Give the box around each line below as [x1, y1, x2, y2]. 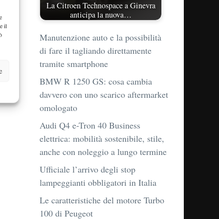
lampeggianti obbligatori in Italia [40, 176, 156, 189]
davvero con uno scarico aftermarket [40, 88, 168, 101]
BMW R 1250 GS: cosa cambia [40, 75, 152, 88]
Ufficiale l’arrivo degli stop [40, 163, 135, 175]
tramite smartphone [40, 58, 108, 70]
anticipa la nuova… [70, 9, 131, 20]
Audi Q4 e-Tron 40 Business [40, 119, 140, 131]
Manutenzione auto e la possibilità [40, 31, 161, 44]
